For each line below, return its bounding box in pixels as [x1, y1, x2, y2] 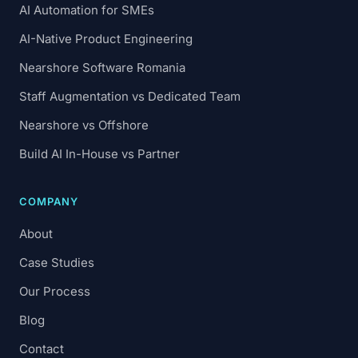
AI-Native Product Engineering [19, 31, 193, 46]
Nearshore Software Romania [19, 60, 185, 75]
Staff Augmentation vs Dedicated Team [19, 89, 241, 104]
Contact [19, 341, 64, 356]
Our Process [19, 284, 90, 299]
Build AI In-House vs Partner [19, 146, 180, 161]
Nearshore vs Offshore [19, 117, 149, 133]
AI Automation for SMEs [19, 2, 154, 18]
